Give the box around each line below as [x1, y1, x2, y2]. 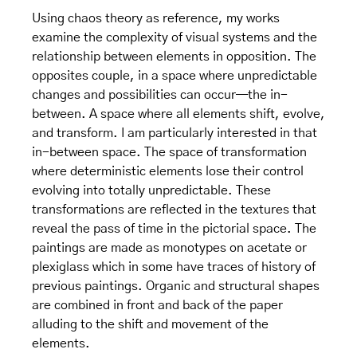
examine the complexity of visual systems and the [32, 31, 317, 45]
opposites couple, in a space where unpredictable [32, 69, 317, 83]
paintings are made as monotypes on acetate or [32, 241, 307, 255]
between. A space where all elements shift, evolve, [32, 108, 325, 121]
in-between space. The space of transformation [32, 146, 307, 159]
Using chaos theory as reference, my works [32, 12, 280, 25]
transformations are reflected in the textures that [32, 203, 316, 217]
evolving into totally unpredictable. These [32, 184, 271, 198]
